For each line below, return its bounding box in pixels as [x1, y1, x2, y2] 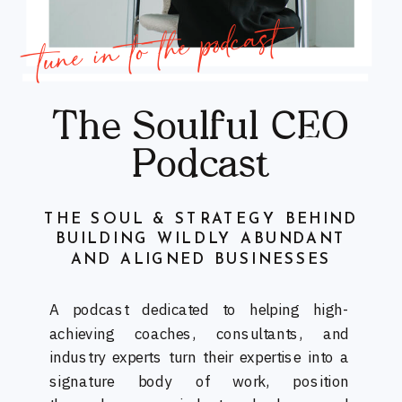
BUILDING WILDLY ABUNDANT [55, 232, 347, 248]
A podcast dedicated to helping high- [48, 300, 350, 319]
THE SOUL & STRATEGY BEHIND [43, 212, 359, 228]
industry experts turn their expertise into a [48, 347, 350, 367]
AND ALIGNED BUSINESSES [70, 252, 332, 268]
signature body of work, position [48, 371, 350, 391]
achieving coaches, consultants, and [48, 324, 350, 344]
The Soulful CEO [52, 110, 350, 150]
